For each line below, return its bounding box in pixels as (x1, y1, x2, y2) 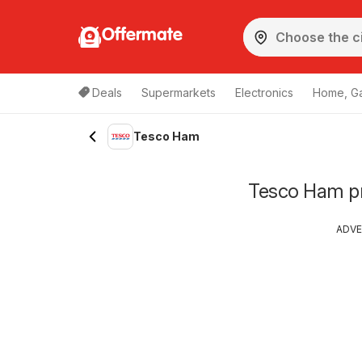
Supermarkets (141, 86, 216, 99)
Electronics (235, 86, 293, 99)
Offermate (102, 26, 183, 44)
